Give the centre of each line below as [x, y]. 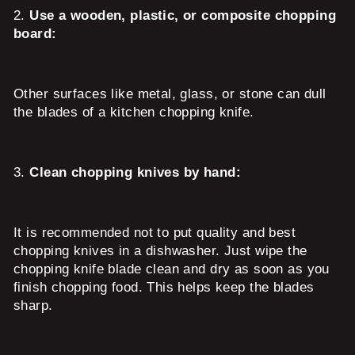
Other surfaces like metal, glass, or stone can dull [170, 94]
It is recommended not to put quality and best [155, 232]
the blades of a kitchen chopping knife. [134, 112]
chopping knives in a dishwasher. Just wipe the [160, 250]
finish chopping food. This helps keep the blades [164, 287]
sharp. [33, 305]
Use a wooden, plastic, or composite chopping [183, 15]
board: [35, 33]
